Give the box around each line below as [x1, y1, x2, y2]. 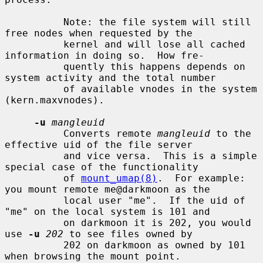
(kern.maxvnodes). [5, 94, 104, 106]
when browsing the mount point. [5, 250, 181, 262]
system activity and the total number [5, 72, 216, 83]
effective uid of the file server [5, 139, 193, 150]
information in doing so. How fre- [5, 49, 204, 61]
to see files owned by [63, 228, 193, 240]
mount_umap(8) [81, 172, 157, 184]
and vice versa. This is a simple [5, 150, 63, 161]
